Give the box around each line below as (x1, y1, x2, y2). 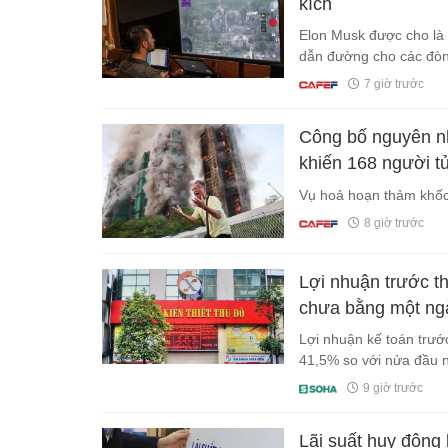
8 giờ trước (363, 216, 424, 231)
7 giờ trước (363, 77, 424, 92)
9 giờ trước (362, 381, 423, 396)
